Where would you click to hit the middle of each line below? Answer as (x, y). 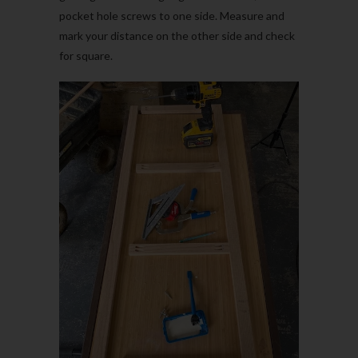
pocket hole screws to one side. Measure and (172, 16)
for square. (86, 56)
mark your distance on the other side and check (177, 36)
